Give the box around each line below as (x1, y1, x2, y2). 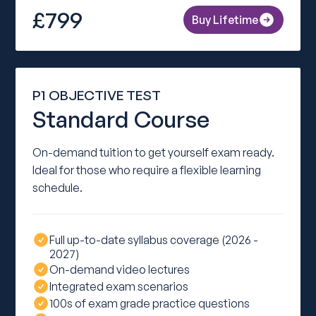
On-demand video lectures (49, 262, 190, 277)
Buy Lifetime (191, 13, 258, 28)
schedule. (32, 181, 83, 195)
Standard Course (32, 105, 210, 134)
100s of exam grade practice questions (49, 296, 250, 311)
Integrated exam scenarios (49, 279, 189, 294)
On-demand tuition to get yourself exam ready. (32, 145, 275, 160)
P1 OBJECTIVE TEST (32, 87, 162, 104)
